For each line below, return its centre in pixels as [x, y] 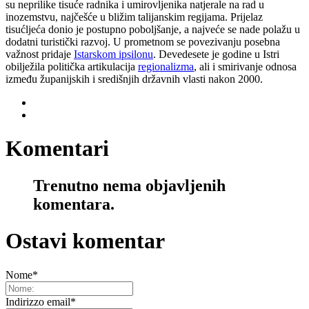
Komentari [57, 149]
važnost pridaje [40, 54]
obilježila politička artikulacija [72, 66]
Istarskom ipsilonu [113, 54]
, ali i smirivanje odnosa [245, 66]
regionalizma [166, 66]
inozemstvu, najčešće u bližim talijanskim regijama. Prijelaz [134, 17]
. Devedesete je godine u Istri [216, 54]
